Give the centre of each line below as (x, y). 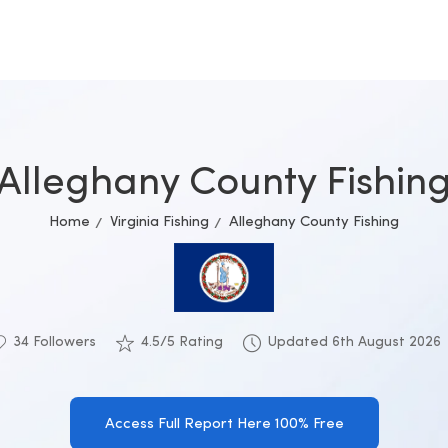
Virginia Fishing (159, 222)
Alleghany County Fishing (314, 222)
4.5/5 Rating (181, 342)
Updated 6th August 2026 (354, 342)
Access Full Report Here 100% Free (224, 424)
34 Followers (54, 342)
